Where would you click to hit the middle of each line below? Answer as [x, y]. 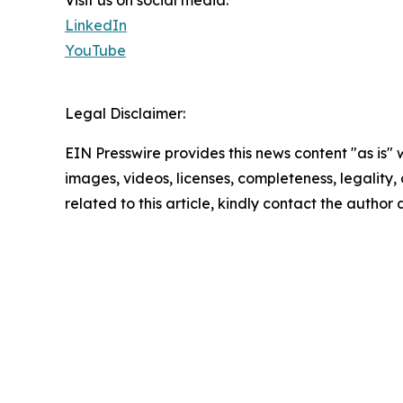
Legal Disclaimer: [125, 114]
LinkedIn [96, 26]
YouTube [95, 51]
